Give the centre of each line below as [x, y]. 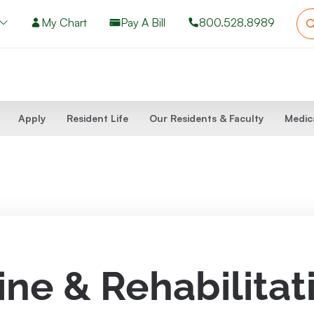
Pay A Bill [143, 22]
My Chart [64, 22]
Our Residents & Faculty [206, 118]
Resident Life [97, 118]
